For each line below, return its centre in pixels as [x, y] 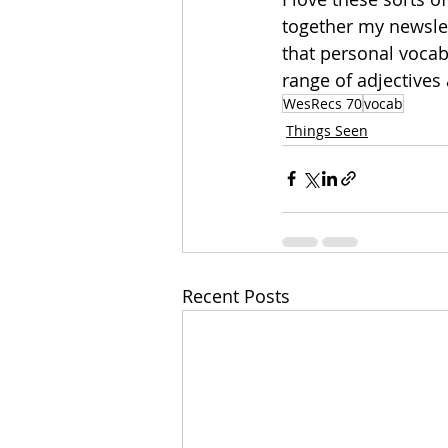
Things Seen [327, 130]
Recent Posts [236, 295]
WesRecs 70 [322, 103]
